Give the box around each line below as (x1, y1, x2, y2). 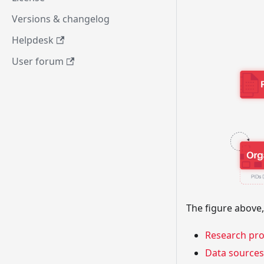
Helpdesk (12, 34, 54, 47)
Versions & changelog (12, 12, 110, 25)
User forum (12, 55, 64, 68)
